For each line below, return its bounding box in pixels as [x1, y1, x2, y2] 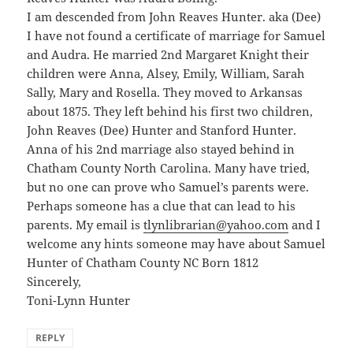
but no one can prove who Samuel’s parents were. [27, 178, 310, 195]
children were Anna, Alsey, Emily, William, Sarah [27, 65, 306, 81]
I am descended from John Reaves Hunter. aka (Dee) [27, 8, 321, 24]
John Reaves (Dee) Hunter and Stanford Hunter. [27, 121, 297, 138]
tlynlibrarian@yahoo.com [143, 216, 289, 232]
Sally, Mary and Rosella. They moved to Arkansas [27, 84, 303, 100]
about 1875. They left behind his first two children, [27, 102, 314, 119]
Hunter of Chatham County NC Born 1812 [27, 254, 259, 270]
